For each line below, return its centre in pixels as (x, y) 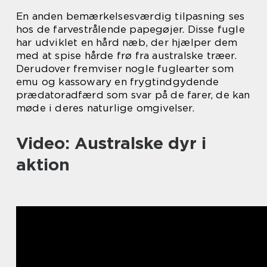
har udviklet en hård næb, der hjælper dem (127, 43)
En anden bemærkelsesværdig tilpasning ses (131, 16)
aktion (43, 165)
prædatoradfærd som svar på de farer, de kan (133, 95)
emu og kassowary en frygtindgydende (118, 82)
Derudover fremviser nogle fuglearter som (125, 69)
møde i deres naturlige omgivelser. (105, 108)
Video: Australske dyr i (111, 143)
